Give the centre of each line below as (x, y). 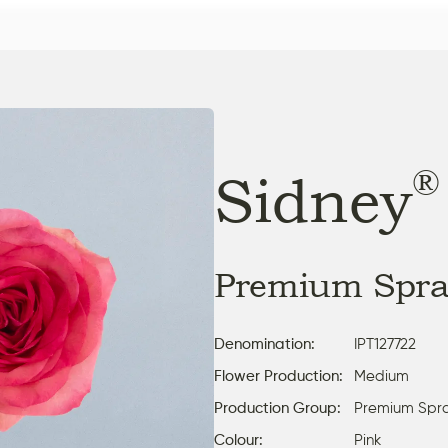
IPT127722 (385, 345)
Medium (381, 377)
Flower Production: (278, 377)
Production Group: (277, 409)
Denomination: (264, 345)
